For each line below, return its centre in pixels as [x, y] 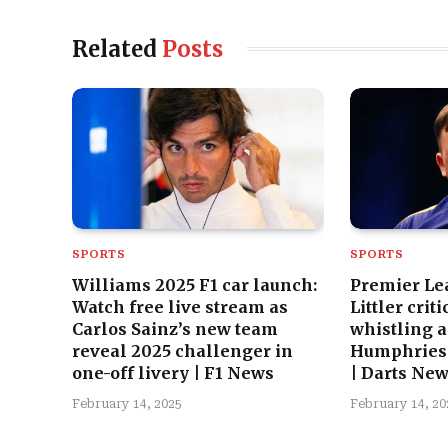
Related [117, 48]
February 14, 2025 [127, 404]
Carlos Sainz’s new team [175, 329]
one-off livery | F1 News [173, 373]
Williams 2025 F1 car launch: [194, 285]
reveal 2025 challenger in [182, 351]
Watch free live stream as [180, 307]
